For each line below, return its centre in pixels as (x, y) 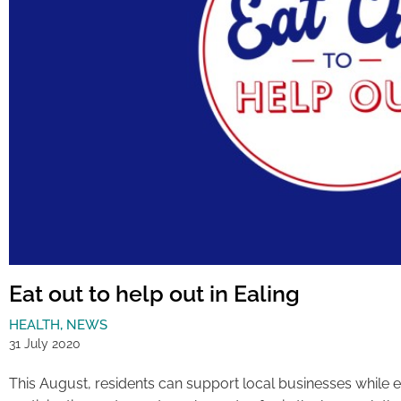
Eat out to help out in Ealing (154, 294)
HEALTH (34, 325)
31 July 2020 (45, 344)
